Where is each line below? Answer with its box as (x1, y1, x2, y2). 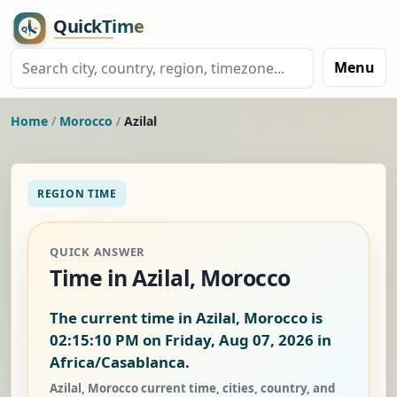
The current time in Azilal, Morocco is (50, 307, 323, 329)
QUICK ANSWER (50, 244, 145, 261)
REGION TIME (37, 186, 117, 202)
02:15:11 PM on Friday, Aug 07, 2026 (50, 330, 314, 351)
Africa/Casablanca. (50, 352, 190, 373)
